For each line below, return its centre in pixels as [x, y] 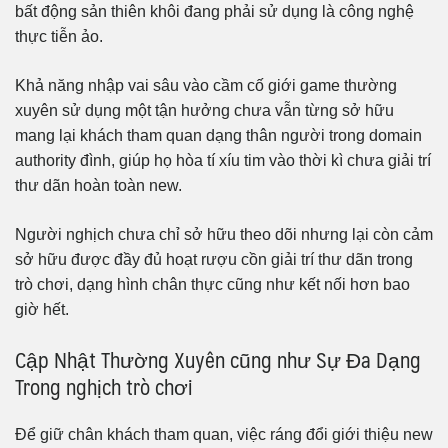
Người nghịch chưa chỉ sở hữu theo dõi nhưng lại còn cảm [224, 234]
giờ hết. [42, 309]
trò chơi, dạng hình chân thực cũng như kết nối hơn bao [212, 284]
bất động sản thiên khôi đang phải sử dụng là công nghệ [214, 11]
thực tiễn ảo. [59, 36]
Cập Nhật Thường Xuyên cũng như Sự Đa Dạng [218, 359]
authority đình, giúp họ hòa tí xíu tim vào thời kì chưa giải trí [223, 160]
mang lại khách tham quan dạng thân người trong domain [218, 135]
